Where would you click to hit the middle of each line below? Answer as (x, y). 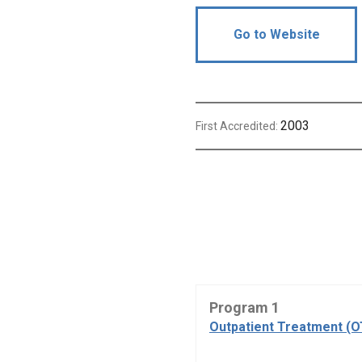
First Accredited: (238, 126)
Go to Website (276, 35)
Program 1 (244, 308)
